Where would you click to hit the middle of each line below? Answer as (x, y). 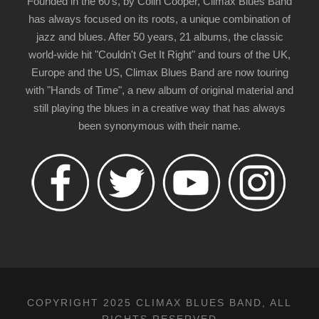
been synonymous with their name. (159, 125)
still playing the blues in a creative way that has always (159, 108)
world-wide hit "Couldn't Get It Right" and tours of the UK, (159, 54)
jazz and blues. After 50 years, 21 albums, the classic (159, 36)
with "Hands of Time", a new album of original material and (159, 90)
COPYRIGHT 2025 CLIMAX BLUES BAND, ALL (159, 302)
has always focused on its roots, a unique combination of (159, 19)
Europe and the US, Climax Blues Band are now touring (159, 72)
